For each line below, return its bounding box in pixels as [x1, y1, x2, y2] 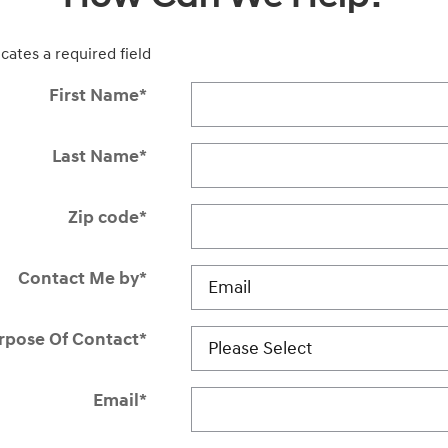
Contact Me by [17, 266, 139, 290]
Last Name [51, 144, 139, 168]
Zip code [67, 205, 139, 229]
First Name [48, 83, 139, 107]
